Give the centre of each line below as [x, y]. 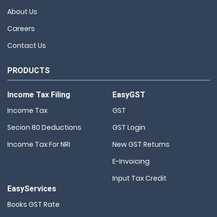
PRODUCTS [29, 70]
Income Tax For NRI [39, 144]
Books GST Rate [33, 204]
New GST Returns [141, 144]
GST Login [129, 127]
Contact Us [27, 45]
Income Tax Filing [39, 94]
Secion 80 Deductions [44, 127]
